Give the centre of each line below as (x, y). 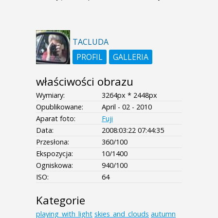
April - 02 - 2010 (127, 107)
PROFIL (90, 57)
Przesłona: (53, 142)
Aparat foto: (56, 118)
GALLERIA (131, 57)
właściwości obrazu (85, 81)
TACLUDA (91, 42)
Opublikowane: (60, 107)
